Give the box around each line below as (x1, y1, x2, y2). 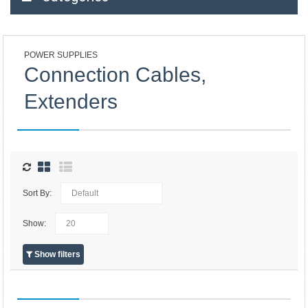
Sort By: (23, 188, 54, 198)
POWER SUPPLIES (24, 50, 98, 60)
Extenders (24, 90, 118, 113)
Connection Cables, (24, 63, 206, 86)
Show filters (32, 249, 80, 259)
